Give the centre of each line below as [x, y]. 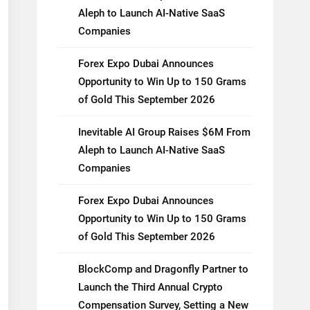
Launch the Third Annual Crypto [151, 287]
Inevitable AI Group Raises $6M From [164, 132]
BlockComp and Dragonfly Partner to [163, 269]
